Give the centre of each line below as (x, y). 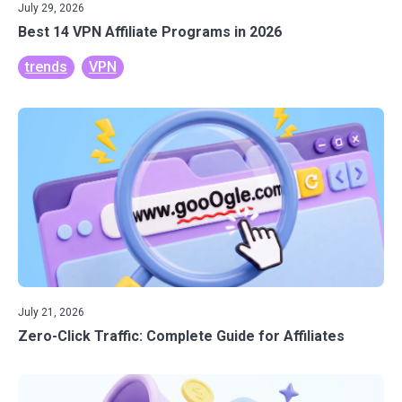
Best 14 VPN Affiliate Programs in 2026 (150, 32)
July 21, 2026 (51, 312)
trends (46, 67)
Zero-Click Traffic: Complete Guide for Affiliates (181, 336)
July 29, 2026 (51, 8)
